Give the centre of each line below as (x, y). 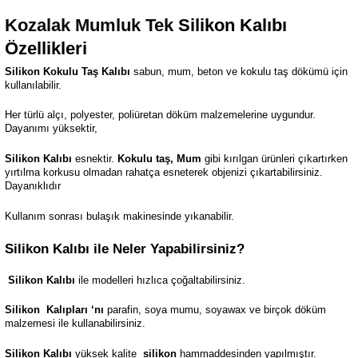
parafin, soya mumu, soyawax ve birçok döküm (215, 310)
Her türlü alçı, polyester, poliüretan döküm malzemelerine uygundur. (160, 115)
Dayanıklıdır (33, 187)
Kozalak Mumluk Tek (89, 25)
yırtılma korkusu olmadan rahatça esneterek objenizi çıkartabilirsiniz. (164, 173)
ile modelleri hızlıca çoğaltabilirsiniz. (160, 280)
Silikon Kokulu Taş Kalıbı (68, 72)
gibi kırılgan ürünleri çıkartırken (274, 159)
